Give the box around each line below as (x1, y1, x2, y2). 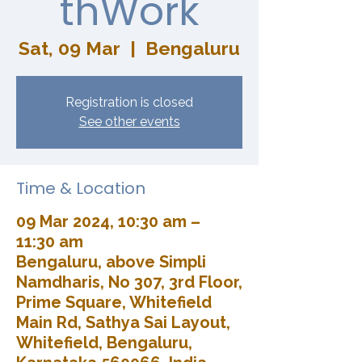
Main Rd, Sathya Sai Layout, (16, 312, 230, 332)
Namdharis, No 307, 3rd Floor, (16, 271, 242, 292)
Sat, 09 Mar (19, 36, 120, 59)
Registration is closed (65, 94, 193, 110)
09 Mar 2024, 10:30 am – (16, 211, 200, 231)
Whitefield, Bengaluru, (16, 332, 192, 352)
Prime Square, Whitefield (16, 292, 212, 312)
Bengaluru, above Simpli (16, 251, 206, 271)
